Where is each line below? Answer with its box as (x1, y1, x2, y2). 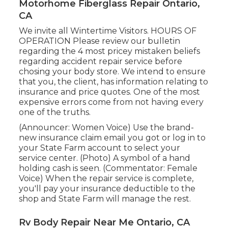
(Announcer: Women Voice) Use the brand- (18, 123, 194, 133)
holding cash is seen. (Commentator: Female (18, 163, 197, 174)
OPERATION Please (18, 36, 102, 46)
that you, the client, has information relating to (18, 77, 208, 87)
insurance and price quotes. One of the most (18, 87, 200, 97)
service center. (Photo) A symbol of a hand (18, 153, 190, 163)
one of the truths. (18, 107, 91, 118)
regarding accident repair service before (18, 56, 182, 67)
